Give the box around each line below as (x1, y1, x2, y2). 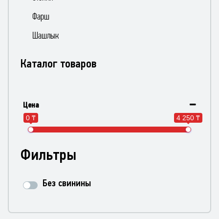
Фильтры (21, 146, 76, 163)
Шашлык (32, 30, 59, 41)
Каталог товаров (21, 57, 96, 70)
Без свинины (43, 177, 91, 188)
